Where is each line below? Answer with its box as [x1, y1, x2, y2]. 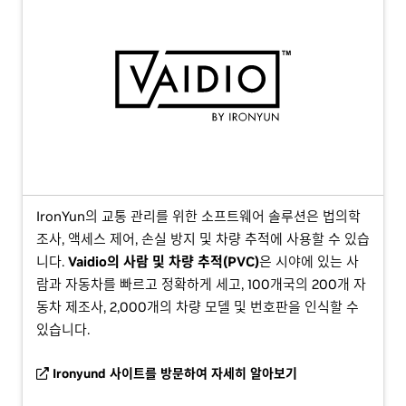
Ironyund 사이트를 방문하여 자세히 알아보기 [49, 365, 297, 382]
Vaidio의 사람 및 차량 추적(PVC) [68, 253, 259, 271]
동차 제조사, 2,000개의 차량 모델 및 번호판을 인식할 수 [36, 298, 359, 316]
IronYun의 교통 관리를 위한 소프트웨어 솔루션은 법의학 [36, 208, 361, 226]
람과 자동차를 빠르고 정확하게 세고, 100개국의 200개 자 [36, 275, 366, 294]
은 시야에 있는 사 [259, 253, 359, 271]
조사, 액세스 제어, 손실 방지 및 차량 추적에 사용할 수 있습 [36, 230, 370, 248]
